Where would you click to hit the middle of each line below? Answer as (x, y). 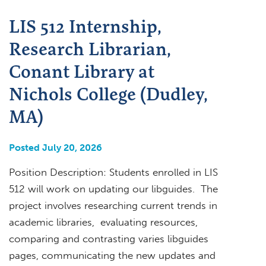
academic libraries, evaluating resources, (103, 222)
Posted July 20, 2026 (56, 147)
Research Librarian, (89, 48)
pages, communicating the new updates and (112, 255)
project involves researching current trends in (113, 205)
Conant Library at (82, 71)
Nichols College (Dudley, (108, 94)
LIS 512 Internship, (85, 26)
